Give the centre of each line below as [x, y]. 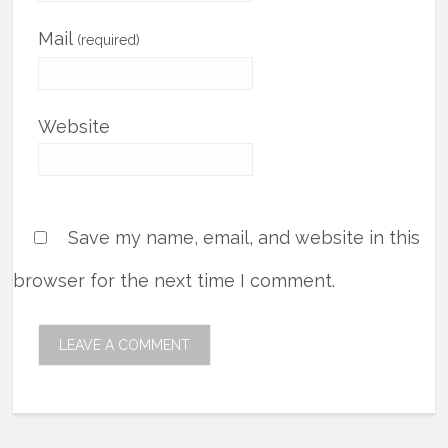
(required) [109, 39]
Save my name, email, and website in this [244, 237]
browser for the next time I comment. [174, 280]
